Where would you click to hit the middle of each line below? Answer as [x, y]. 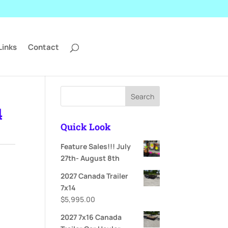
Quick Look [86, 127]
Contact [44, 47]
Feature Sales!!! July [96, 146]
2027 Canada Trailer [95, 176]
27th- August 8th [90, 158]
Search [142, 96]
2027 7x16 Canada [91, 217]
